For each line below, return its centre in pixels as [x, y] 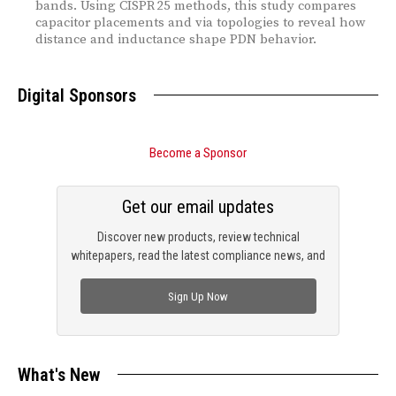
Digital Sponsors [77, 96]
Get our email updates [198, 207]
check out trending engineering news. [198, 274]
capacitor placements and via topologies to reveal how [200, 23]
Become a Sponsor [198, 153]
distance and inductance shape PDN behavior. [176, 40]
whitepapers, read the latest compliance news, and [198, 256]
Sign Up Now [198, 296]
